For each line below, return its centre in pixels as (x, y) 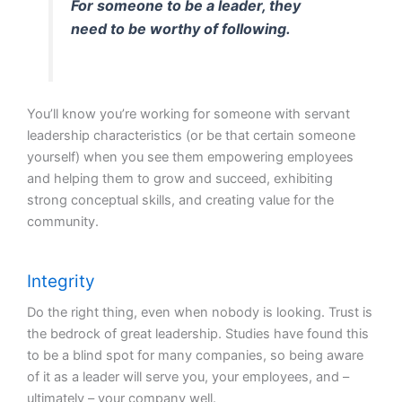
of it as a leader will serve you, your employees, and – (188, 377)
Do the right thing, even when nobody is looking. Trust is (200, 313)
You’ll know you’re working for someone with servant (188, 114)
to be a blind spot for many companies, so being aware (195, 356)
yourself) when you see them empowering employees (190, 157)
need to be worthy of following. (181, 29)
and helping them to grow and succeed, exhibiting (180, 178)
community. (63, 221)
